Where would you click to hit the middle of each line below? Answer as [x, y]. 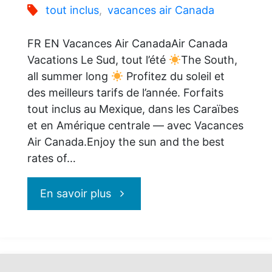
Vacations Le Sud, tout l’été [98, 60]
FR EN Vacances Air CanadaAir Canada [127, 44]
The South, [209, 60]
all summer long [69, 76]
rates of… [51, 158]
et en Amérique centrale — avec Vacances [135, 126]
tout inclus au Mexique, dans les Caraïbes [133, 109]
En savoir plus [76, 194]
